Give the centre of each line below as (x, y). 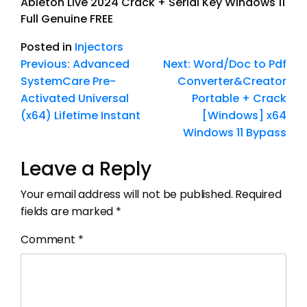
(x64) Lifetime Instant (81, 115)
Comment (49, 239)
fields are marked (69, 211)
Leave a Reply (86, 169)
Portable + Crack (239, 98)
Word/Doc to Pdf (240, 64)
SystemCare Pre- (68, 81)
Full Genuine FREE (67, 19)
